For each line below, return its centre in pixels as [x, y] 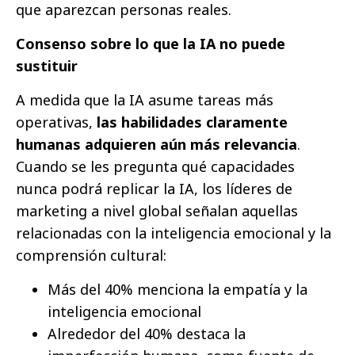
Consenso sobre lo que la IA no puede [151, 43]
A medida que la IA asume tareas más [145, 99]
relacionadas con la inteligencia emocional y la [174, 233]
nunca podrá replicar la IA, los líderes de [154, 188]
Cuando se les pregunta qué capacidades [155, 166]
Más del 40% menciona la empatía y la [177, 289]
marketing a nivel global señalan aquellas [157, 210]
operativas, [56, 122]
